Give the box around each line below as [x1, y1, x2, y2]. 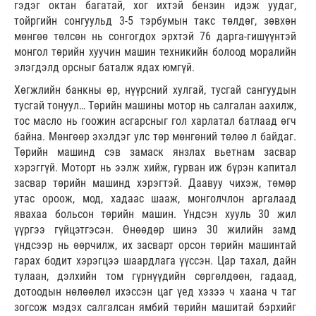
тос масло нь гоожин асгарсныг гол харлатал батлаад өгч [14, 114, 296, 128]
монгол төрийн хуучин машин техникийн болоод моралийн [14, 45, 296, 59]
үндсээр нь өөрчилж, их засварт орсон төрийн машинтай [14, 238, 296, 253]
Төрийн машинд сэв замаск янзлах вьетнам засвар [14, 145, 296, 159]
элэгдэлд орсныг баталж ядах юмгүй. [14, 61, 195, 75]
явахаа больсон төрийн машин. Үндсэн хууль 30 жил [14, 207, 296, 221]
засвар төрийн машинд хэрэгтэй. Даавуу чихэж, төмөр [14, 176, 296, 190]
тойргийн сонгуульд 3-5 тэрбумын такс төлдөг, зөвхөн [14, 14, 296, 28]
